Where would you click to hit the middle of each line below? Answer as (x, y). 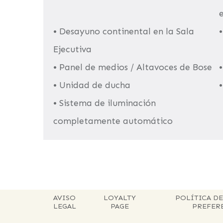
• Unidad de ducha (92, 85)
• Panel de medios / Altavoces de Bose (133, 67)
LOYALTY (119, 198)
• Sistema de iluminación (105, 103)
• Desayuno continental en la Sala (124, 31)
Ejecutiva (72, 49)
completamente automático (113, 121)
